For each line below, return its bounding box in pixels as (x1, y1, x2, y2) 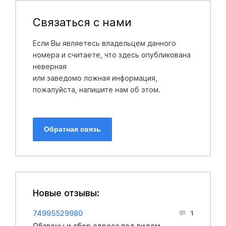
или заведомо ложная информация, (32, 73, 157, 82)
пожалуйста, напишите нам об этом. (32, 85, 160, 94)
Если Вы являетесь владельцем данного (32, 38, 176, 47)
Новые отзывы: (32, 187, 99, 198)
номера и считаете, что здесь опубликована (32, 50, 191, 59)
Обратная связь (43, 125, 101, 133)
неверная (32, 62, 69, 71)
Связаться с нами (32, 15, 132, 29)
